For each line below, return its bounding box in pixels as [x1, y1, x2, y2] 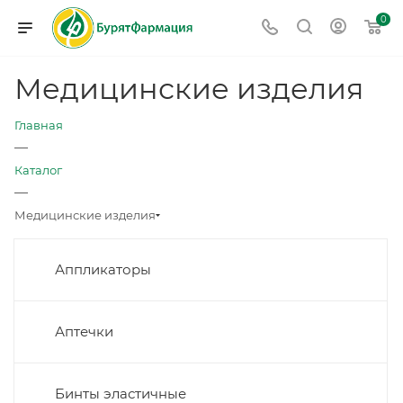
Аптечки [55, 323, 113, 340]
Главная [14, 118, 63, 132]
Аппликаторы [55, 261, 151, 278]
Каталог [14, 163, 62, 177]
